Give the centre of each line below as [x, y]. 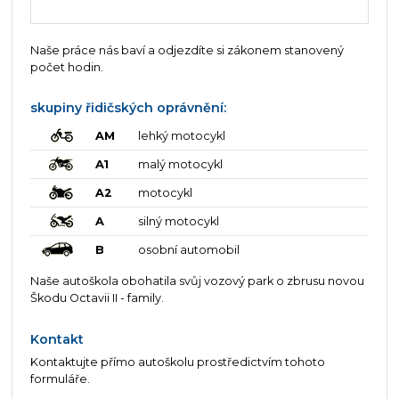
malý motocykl [181, 165]
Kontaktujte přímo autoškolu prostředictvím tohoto [177, 362]
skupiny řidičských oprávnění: [128, 107]
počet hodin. [66, 67]
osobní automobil [189, 250]
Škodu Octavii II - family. [97, 298]
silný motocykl [179, 222]
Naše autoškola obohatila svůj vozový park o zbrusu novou [197, 281]
